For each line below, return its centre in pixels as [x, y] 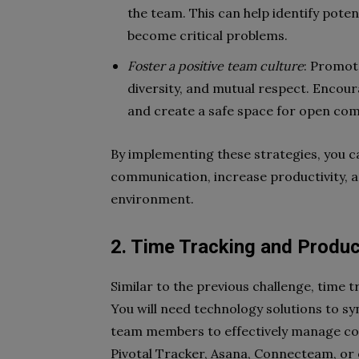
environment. [152, 199]
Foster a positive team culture [216, 66]
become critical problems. [208, 35]
